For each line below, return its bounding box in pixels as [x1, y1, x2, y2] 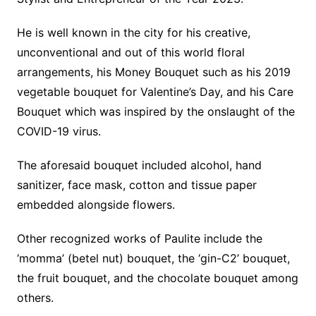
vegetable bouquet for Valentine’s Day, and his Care [16, 85, 293, 99]
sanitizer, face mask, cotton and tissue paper [16, 178, 257, 193]
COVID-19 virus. [16, 124, 101, 139]
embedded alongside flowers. [16, 197, 175, 212]
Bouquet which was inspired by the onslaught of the [16, 104, 295, 119]
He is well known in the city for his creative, [16, 25, 250, 40]
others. [16, 291, 54, 305]
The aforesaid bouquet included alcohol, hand [16, 158, 262, 173]
